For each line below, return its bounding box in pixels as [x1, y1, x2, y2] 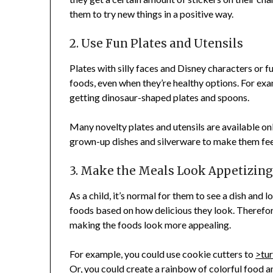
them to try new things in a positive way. [69, 8, 234, 20]
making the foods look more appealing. [69, 219, 232, 231]
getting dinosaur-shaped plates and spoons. [69, 91, 250, 104]
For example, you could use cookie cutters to [69, 248, 256, 260]
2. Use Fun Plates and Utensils [69, 37, 244, 51]
